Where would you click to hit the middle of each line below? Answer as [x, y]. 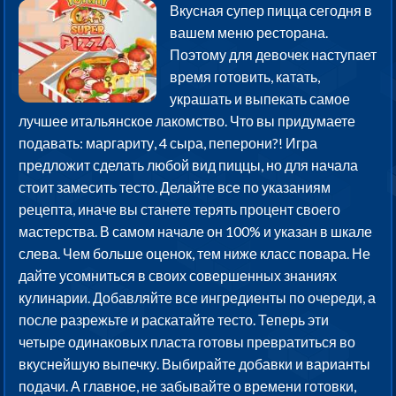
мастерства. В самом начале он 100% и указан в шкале [196, 232]
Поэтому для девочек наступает [274, 55]
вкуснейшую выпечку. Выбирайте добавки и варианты [195, 364]
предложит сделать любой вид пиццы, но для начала [189, 165]
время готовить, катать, [245, 77]
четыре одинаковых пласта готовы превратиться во [187, 342]
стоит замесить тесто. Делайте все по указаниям [175, 187]
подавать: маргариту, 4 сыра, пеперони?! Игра [168, 143]
